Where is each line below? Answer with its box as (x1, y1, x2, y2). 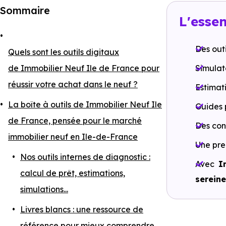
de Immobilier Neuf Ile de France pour (8, 63, 159, 73)
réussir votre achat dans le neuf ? (8, 79, 138, 89)
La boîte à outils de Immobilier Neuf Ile (8, 99, 162, 109)
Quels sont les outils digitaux (8, 47, 119, 57)
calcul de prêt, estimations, (20, 168, 125, 178)
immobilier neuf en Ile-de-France (8, 132, 138, 142)
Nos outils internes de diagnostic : (20, 152, 150, 162)
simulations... (20, 184, 68, 194)
